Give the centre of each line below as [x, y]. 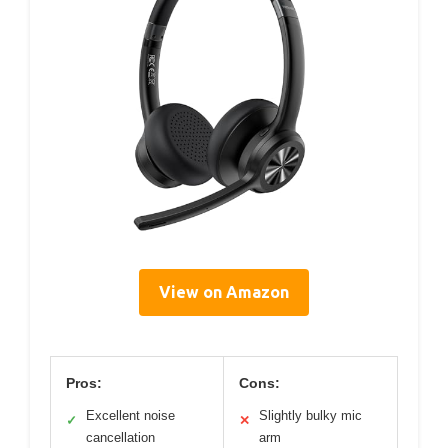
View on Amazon [224, 292]
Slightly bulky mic [310, 416]
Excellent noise [130, 416]
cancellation [120, 438]
